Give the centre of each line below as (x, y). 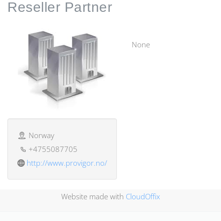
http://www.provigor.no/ (67, 163)
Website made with (93, 196)
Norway (42, 135)
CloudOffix (143, 196)
